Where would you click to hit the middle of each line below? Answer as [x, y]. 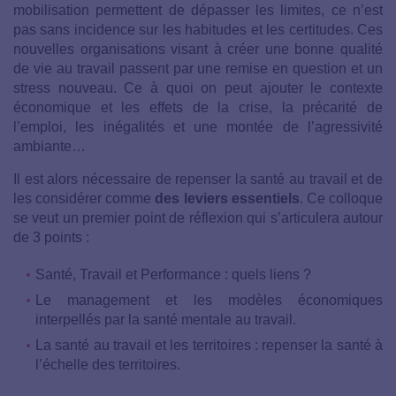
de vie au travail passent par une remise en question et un [198, 68]
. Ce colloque [341, 198]
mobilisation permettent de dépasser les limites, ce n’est [198, 10]
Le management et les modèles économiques [209, 300]
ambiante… [49, 146]
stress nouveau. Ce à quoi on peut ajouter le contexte [198, 88]
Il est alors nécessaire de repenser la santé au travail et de [198, 179]
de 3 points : [51, 237]
